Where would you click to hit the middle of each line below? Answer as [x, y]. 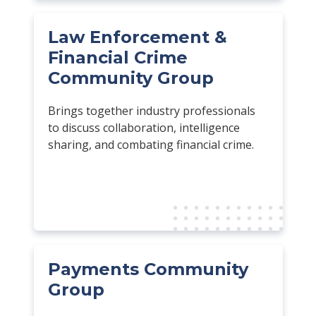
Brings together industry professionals [151, 110]
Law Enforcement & [137, 37]
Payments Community [148, 269]
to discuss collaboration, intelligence [144, 127]
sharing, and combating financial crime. [151, 144]
